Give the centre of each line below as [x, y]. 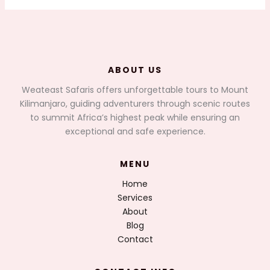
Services [135, 197]
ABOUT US [135, 70]
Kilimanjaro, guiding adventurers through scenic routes [135, 103]
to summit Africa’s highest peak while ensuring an [135, 117]
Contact [135, 239]
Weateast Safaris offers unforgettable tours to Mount [135, 89]
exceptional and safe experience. [135, 131]
